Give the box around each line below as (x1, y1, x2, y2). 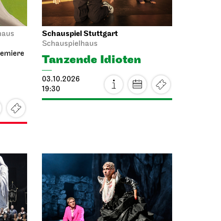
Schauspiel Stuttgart (42, 29, 118, 38)
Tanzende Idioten (42, 52, 142, 67)
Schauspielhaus (42, 40, 98, 48)
